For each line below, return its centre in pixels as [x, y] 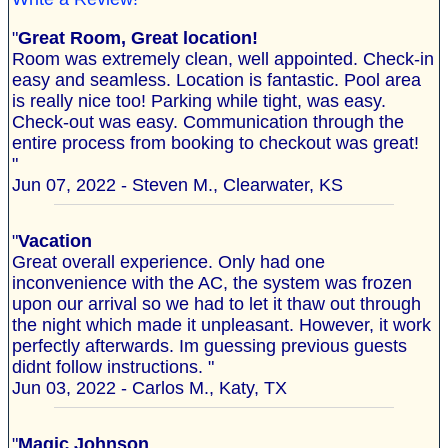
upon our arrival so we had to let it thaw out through [216, 304]
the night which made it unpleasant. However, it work [221, 325]
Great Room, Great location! [138, 38]
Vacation [55, 241]
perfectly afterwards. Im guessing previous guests [209, 346]
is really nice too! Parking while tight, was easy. [199, 101]
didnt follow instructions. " [113, 367]
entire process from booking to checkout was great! [215, 143]
